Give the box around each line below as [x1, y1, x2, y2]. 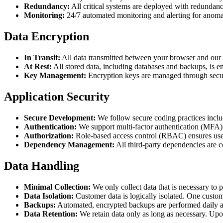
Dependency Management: [24, 140, 114, 149]
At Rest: [24, 62, 52, 71]
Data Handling [4, 159, 79, 172]
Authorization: [24, 131, 74, 140]
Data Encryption [4, 30, 89, 43]
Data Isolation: [24, 191, 74, 200]
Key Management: [24, 71, 86, 80]
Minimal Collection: [24, 182, 91, 191]
